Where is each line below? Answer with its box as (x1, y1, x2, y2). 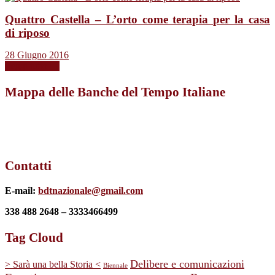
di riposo (5, 26, 50, 40)
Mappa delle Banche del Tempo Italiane (5, 85, 225, 99)
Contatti (5, 158, 52, 172)
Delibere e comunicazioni (130, 258, 244, 271)
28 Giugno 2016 (5, 50, 69, 61)
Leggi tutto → (5, 61, 60, 72)
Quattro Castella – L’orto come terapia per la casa (5, 13, 270, 26)
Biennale (103, 261, 128, 269)
